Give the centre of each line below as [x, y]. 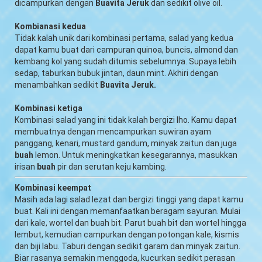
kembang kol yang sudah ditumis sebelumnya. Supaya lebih [125, 61]
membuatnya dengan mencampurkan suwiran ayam [113, 131]
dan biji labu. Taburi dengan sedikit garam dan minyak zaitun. [127, 246]
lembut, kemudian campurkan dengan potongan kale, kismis [127, 234]
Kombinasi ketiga [49, 108]
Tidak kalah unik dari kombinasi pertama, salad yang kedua [124, 38]
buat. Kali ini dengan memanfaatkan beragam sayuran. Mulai [127, 211]
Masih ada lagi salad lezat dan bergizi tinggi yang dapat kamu [129, 199]
